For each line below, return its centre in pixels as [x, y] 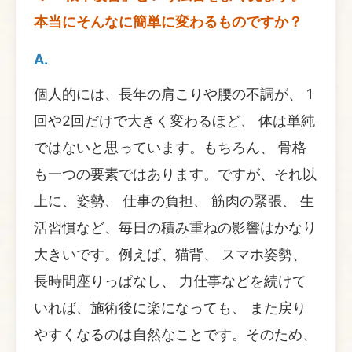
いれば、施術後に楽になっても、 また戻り [170, 307]
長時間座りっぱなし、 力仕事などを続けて [170, 280]
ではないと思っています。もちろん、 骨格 [170, 147]
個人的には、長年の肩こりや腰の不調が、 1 [173, 93]
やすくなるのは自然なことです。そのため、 [175, 334]
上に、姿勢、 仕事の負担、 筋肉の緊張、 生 [174, 200]
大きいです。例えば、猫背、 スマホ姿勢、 [170, 254]
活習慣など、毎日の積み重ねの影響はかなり [175, 227]
